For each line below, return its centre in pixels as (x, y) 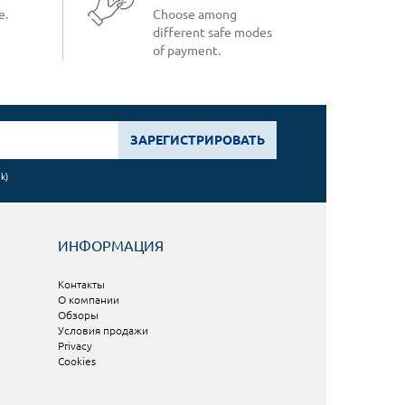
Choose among (194, 14)
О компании (88, 299)
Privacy (75, 345)
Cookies (76, 361)
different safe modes (212, 32)
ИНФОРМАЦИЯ (110, 245)
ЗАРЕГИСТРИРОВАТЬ (198, 140)
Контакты (81, 284)
